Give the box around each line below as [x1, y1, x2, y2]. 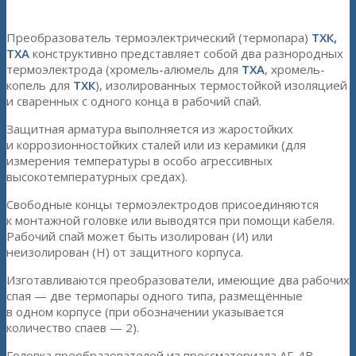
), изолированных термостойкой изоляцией [95, 77, 347, 94]
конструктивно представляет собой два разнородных [29, 45, 343, 62]
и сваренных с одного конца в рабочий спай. [6, 93, 261, 110]
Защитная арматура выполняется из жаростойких [6, 121, 293, 137]
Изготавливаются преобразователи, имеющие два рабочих [6, 272, 350, 288]
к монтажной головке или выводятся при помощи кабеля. [6, 212, 335, 229]
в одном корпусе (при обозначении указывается [6, 304, 284, 320]
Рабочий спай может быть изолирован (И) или [6, 228, 273, 245]
